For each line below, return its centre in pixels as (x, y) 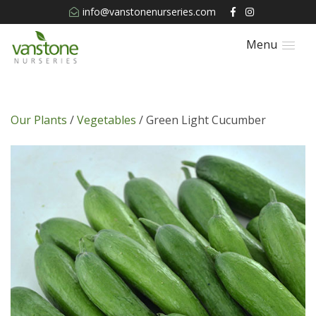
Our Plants (39, 120)
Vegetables (107, 120)
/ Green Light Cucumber (201, 120)
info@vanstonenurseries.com (149, 12)
